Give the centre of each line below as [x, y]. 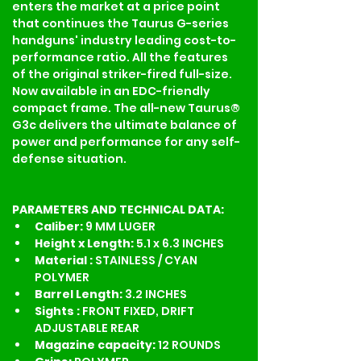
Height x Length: [85, 243]
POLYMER [62, 277]
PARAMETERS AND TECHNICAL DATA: [118, 209]
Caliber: [60, 226]
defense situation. [69, 158]
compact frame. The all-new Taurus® [127, 108]
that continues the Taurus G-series [122, 23]
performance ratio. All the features [121, 57]
